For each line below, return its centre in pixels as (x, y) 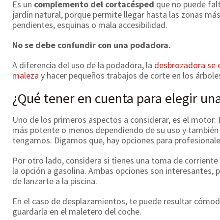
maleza (26, 75)
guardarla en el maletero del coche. (77, 211)
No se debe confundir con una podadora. (92, 45)
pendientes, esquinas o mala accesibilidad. (91, 25)
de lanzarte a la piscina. (55, 181)
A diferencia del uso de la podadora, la (82, 65)
